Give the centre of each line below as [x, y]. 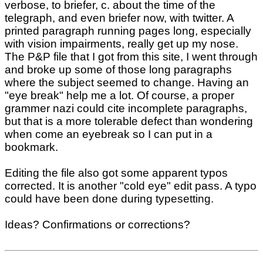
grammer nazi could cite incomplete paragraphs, [126, 108]
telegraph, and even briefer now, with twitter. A [119, 18]
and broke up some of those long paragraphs [118, 70]
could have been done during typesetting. [109, 199]
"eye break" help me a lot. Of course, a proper [119, 95]
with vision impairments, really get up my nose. [122, 44]
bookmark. [31, 147]
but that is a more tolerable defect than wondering [129, 121]
